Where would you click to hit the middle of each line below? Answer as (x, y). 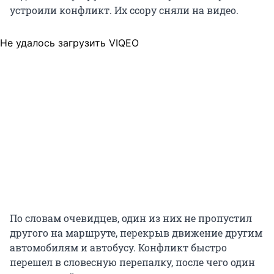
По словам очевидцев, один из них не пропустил (131, 218)
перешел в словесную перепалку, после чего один (132, 262)
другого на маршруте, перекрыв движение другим (136, 233)
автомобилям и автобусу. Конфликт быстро (118, 248)
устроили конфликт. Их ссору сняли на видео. (124, 10)
